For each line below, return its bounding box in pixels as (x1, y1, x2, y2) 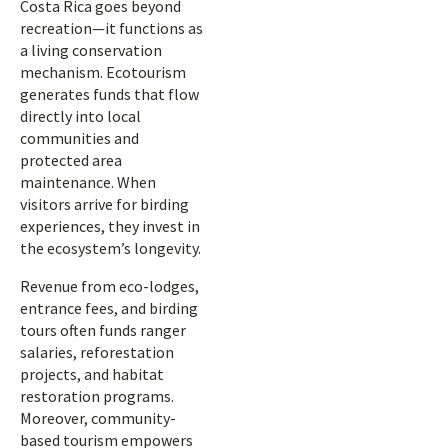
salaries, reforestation (20, 342, 174, 362)
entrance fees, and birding (20, 298, 198, 318)
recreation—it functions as (20, 18, 203, 38)
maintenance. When (20, 172, 156, 192)
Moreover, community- (20, 408, 176, 428)
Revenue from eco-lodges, (20, 276, 199, 296)
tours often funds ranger (20, 320, 186, 340)
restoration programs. (20, 386, 174, 406)
